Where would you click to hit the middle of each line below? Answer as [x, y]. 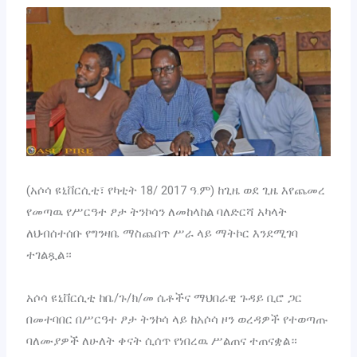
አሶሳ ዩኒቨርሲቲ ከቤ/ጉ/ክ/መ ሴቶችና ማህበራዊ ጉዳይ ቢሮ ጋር [165, 298]
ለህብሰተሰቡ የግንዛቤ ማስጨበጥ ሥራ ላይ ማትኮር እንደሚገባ [163, 234]
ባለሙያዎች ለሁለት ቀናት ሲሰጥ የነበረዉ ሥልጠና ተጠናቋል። [162, 341]
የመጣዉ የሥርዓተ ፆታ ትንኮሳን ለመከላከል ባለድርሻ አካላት [157, 212]
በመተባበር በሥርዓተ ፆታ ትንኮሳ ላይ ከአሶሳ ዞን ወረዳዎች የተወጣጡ [177, 320]
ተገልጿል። [49, 255]
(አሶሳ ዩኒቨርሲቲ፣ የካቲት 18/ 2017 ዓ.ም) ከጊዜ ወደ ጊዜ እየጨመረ [176, 191]
